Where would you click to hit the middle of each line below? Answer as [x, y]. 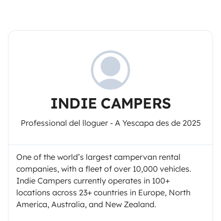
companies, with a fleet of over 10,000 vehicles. [104, 169]
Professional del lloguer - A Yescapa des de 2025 [110, 123]
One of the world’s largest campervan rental [98, 157]
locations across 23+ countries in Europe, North [103, 192]
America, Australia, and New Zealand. [86, 204]
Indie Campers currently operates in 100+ [93, 181]
